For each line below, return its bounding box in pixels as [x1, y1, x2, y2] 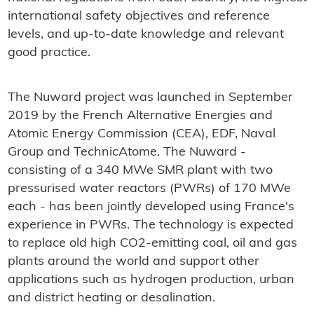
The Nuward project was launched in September [7, 91, 293, 105]
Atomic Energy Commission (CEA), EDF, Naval [7, 128, 275, 142]
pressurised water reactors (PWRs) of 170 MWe [7, 182, 291, 196]
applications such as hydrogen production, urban [7, 273, 294, 287]
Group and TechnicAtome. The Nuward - [7, 146, 246, 160]
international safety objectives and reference [7, 10, 270, 24]
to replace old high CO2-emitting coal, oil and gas [7, 237, 297, 251]
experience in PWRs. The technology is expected [7, 219, 294, 233]
